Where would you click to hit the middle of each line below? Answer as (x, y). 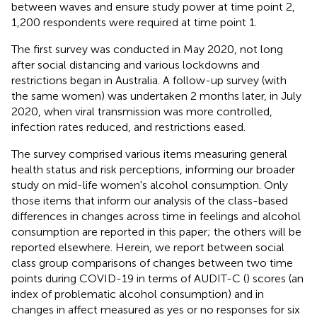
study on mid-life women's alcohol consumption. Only (150, 185)
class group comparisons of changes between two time (152, 263)
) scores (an (275, 278)
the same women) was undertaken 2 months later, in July (156, 96)
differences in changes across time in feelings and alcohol (156, 216)
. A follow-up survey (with (222, 80)
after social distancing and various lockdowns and (136, 64)
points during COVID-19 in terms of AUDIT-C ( (129, 278)
